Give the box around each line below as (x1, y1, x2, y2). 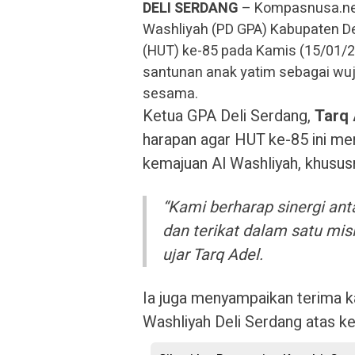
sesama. (143, 83, 198, 105)
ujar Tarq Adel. (162, 243, 263, 266)
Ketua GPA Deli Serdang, (143, 105, 315, 128)
